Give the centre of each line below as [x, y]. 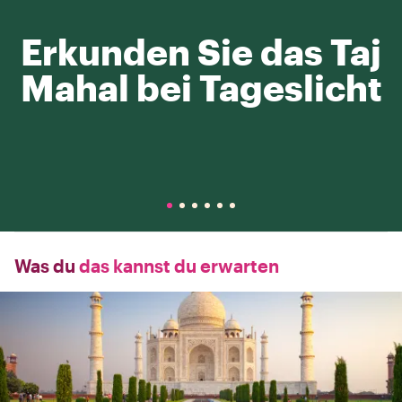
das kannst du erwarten [177, 266]
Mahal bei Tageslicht [201, 87]
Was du [45, 266]
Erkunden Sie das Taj [201, 52]
